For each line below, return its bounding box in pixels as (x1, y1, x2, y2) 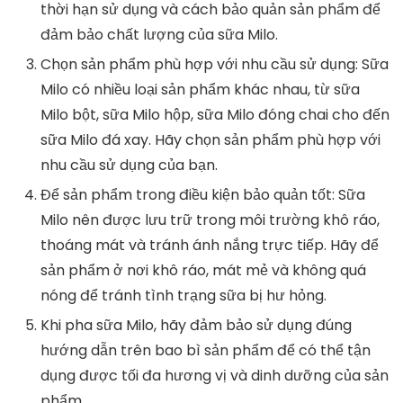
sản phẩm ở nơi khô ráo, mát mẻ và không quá (40, 260, 366, 281)
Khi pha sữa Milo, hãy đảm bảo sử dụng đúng (40, 315, 352, 336)
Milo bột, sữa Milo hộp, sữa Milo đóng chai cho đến (40, 104, 390, 125)
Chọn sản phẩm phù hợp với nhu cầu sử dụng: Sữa (40, 54, 389, 75)
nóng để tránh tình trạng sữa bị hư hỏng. (40, 285, 327, 306)
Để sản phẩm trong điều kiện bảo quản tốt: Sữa (40, 184, 365, 205)
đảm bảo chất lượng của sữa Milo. (40, 24, 278, 45)
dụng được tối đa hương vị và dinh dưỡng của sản (40, 365, 389, 386)
